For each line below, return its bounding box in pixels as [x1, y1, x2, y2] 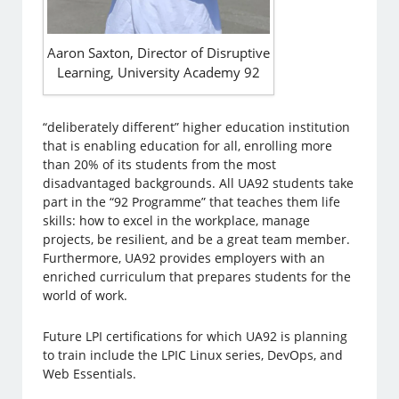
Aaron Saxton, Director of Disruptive [47, 44, 271, 62]
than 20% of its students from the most [43, 156, 277, 174]
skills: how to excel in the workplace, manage [43, 212, 311, 230]
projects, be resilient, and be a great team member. [43, 231, 351, 248]
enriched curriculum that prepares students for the [43, 268, 352, 286]
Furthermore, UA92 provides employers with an [43, 249, 326, 267]
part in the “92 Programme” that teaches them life [43, 193, 341, 211]
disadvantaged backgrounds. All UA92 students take [43, 175, 354, 192]
